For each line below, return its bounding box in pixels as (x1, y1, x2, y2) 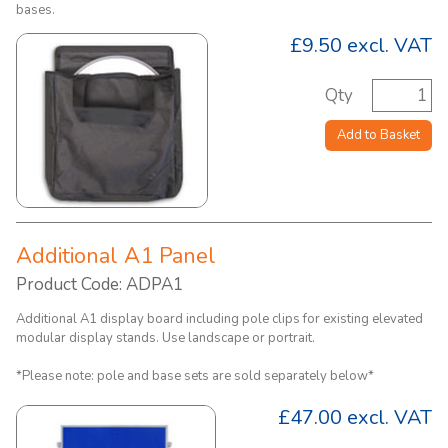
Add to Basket (337, 126, 420, 144)
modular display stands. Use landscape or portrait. (16, 329, 315, 347)
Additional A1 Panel (16, 241, 216, 271)
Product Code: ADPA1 (16, 273, 183, 296)
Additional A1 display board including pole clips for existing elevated (16, 310, 423, 328)
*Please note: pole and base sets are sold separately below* (16, 367, 374, 385)
